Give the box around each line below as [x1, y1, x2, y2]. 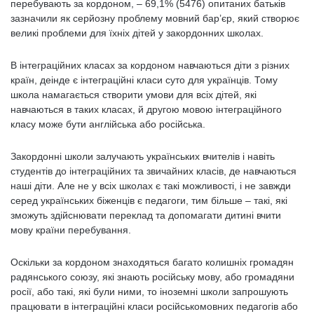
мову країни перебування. [11, 224, 134, 235]
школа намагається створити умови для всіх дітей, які [11, 89, 257, 100]
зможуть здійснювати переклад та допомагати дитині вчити [11, 210, 281, 221]
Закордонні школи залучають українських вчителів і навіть [11, 151, 275, 162]
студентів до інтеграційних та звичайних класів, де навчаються [11, 165, 296, 177]
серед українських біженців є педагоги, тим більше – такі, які [11, 195, 287, 206]
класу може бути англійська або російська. [11, 118, 208, 130]
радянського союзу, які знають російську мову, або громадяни [11, 271, 294, 282]
